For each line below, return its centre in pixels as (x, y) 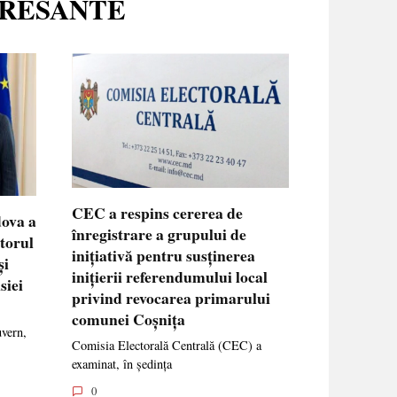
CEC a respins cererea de (157, 212)
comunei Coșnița (128, 319)
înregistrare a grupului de (159, 234)
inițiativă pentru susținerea (163, 255)
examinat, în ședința (122, 363)
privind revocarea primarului (171, 297)
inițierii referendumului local (170, 276)
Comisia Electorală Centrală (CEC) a (167, 345)
